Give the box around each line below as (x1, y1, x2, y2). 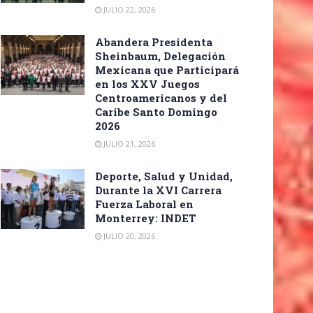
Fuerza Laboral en (95, 197, 194, 212)
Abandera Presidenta (95, 35, 212, 50)
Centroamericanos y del (95, 91, 227, 105)
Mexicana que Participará (95, 63, 239, 78)
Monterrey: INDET (95, 211, 196, 226)
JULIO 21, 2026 (101, 138, 155, 150)
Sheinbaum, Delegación (95, 49, 226, 64)
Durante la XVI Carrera (95, 183, 221, 198)
